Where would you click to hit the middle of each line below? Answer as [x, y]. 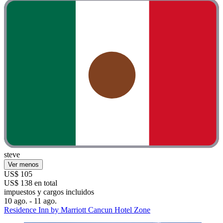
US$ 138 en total [31, 183]
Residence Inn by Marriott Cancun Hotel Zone [77, 210]
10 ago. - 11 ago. [30, 201]
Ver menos [23, 165]
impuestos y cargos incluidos [49, 192]
